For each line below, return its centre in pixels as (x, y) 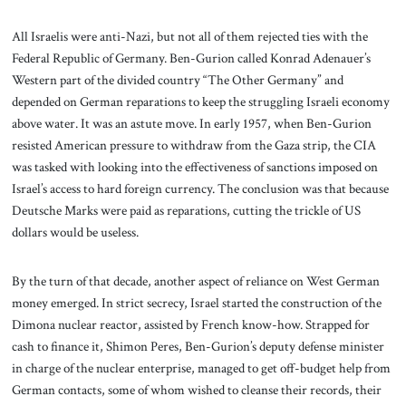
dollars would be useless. (75, 232)
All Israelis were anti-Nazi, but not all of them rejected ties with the (189, 36)
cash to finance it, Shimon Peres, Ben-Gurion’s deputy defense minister (198, 346)
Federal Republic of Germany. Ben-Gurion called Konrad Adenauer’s (191, 58)
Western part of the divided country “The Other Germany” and (177, 79)
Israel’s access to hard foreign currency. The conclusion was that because (200, 188)
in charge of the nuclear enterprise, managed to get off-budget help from (201, 367)
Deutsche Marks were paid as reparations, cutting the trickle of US (186, 210)
